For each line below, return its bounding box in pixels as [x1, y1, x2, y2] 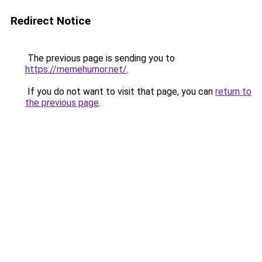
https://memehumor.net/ [25, 64, 127, 75]
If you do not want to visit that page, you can [25, 86, 215, 97]
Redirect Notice [11, 14, 91, 27]
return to [215, 86, 251, 97]
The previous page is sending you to [25, 53, 175, 64]
